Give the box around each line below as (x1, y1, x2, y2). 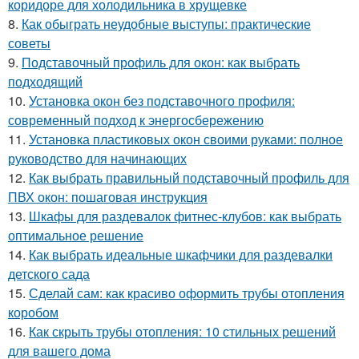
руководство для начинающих (8, 149, 187, 167)
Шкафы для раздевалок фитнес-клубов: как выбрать (29, 207, 341, 225)
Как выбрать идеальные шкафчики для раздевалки (29, 245, 333, 264)
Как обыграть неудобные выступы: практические (22, 14, 311, 33)
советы (8, 34, 50, 52)
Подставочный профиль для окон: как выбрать (22, 53, 300, 71)
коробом (8, 303, 58, 321)
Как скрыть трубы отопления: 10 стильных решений (29, 322, 336, 341)
